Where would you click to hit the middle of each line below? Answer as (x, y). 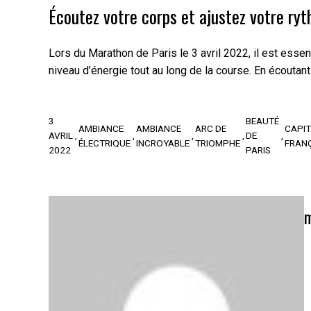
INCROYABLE (163, 143)
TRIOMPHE (218, 143)
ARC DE (211, 128)
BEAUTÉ (262, 121)
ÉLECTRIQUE (104, 143)
